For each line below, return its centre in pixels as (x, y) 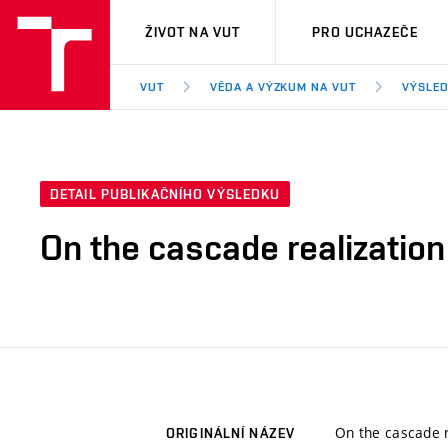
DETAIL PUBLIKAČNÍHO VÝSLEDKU (165, 194)
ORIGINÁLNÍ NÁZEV (230, 433)
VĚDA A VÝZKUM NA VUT (283, 87)
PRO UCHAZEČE (365, 32)
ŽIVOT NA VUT (192, 32)
